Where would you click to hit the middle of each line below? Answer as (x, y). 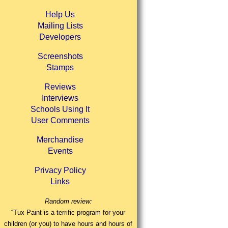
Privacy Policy (60, 170)
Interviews (60, 98)
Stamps (60, 68)
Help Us (60, 15)
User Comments (60, 121)
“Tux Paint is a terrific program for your (68, 213)
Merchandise (60, 140)
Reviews (60, 87)
